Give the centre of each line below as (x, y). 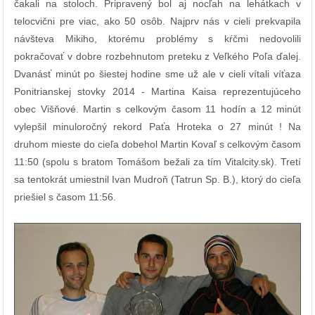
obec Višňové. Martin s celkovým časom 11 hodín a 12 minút (157, 109)
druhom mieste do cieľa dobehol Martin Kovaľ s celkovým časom (157, 144)
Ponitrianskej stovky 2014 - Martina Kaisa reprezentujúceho (157, 92)
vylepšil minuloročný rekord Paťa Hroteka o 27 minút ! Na (157, 127)
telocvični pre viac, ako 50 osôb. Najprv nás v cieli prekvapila (157, 21)
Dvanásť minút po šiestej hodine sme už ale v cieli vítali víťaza (157, 74)
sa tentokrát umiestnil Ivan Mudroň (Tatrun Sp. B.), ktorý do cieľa (157, 180)
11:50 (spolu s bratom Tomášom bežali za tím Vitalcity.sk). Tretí (157, 162)
